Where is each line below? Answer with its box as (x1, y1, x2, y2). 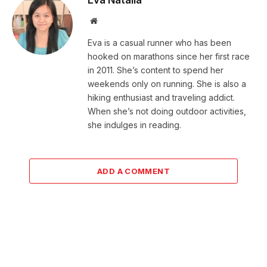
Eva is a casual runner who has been (88, 37, 231, 48)
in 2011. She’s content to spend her (88, 64, 223, 75)
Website (97, 15, 123, 24)
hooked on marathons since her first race (88, 51, 250, 61)
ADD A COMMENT (97, 166, 170, 176)
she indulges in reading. (88, 119, 181, 130)
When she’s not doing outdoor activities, (88, 105, 246, 116)
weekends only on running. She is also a (88, 78, 246, 89)
